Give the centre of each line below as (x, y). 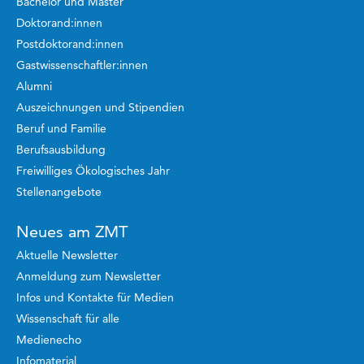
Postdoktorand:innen (70, 43)
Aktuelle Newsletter (67, 255)
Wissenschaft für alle (68, 318)
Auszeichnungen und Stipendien (100, 107)
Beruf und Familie (61, 128)
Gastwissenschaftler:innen (82, 65)
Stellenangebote (59, 191)
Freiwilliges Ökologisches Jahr (93, 170)
